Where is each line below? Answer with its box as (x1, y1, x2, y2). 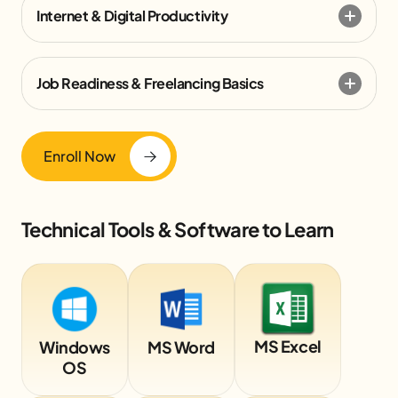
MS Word (147, 336, 215, 357)
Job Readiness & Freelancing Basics (36, 73, 264, 92)
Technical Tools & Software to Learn (21, 216, 334, 242)
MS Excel (254, 336, 322, 357)
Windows (39, 336, 110, 357)
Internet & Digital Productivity (36, 5, 228, 25)
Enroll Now (44, 146, 115, 165)
